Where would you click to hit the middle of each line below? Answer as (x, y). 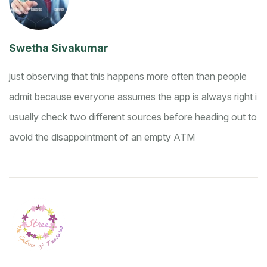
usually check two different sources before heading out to (133, 117)
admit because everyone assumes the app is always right (132, 97)
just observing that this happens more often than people (128, 77)
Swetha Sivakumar (59, 48)
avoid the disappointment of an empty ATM (102, 137)
